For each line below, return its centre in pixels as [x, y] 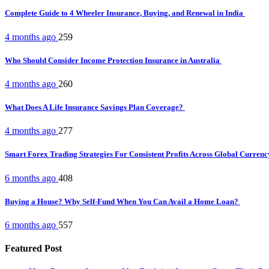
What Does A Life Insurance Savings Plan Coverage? [95, 107]
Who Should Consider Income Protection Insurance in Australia [113, 60]
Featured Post [33, 249]
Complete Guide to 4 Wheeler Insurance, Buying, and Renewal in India [125, 13]
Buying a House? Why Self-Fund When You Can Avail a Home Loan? [122, 201]
